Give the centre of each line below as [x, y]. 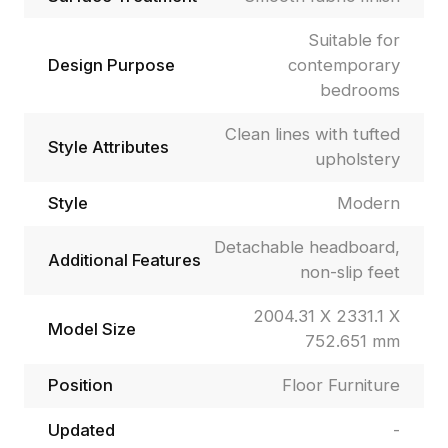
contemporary [344, 65]
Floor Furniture [341, 385]
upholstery [358, 159]
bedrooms [360, 90]
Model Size [91, 328]
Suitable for [354, 40]
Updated [81, 429]
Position [80, 385]
